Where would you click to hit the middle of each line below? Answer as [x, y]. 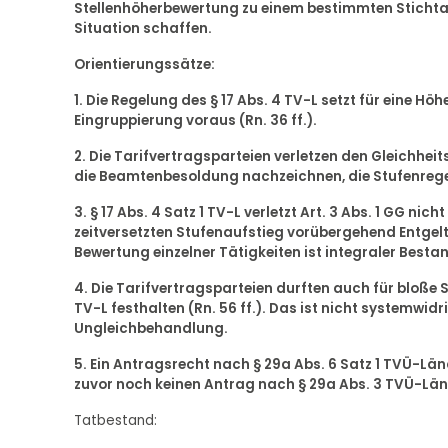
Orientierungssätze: [144, 65]
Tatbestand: [115, 421]
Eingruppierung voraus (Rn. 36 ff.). [195, 121]
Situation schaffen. [142, 29]
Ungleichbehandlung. [150, 329]
